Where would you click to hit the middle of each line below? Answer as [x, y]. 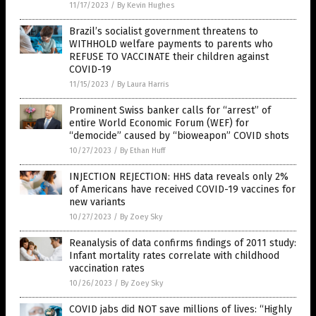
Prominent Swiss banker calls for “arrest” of [170, 111]
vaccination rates [107, 269]
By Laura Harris [143, 85]
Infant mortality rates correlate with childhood [174, 256]
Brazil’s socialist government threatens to [164, 32]
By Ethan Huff [142, 151]
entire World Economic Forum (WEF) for [159, 123]
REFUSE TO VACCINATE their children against [169, 57]
